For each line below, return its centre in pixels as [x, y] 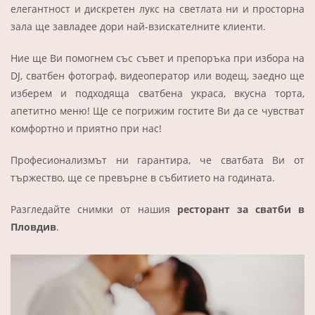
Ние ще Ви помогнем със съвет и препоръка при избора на [157, 58]
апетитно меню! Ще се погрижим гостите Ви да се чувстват [157, 110]
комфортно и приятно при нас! [86, 128]
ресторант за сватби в [237, 209]
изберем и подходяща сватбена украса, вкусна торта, [157, 93]
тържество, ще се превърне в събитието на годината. [144, 177]
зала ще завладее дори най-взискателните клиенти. [138, 26]
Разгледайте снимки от [74, 209]
